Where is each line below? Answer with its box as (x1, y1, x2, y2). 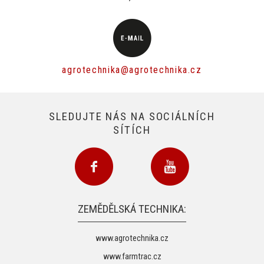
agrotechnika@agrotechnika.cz (62, 64, 202, 76)
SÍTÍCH (113, 123, 151, 137)
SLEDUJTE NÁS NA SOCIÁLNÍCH (49, 109, 215, 123)
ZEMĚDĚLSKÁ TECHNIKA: (78, 202, 186, 216)
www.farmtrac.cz (103, 252, 161, 262)
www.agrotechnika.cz (95, 233, 169, 243)
